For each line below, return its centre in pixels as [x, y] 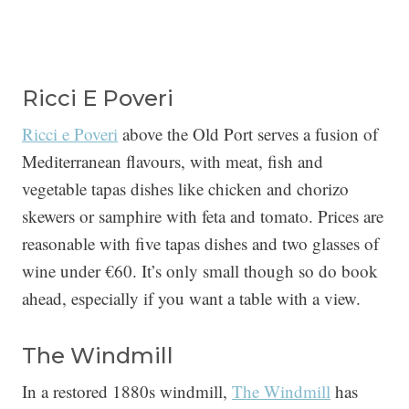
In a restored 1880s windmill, [127, 391]
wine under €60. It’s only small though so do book [200, 270]
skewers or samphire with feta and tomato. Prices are [203, 215]
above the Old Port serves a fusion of [248, 133]
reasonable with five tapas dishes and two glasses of [200, 243]
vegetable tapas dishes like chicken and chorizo [185, 188]
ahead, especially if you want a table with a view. [191, 298]
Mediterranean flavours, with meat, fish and [173, 161]
